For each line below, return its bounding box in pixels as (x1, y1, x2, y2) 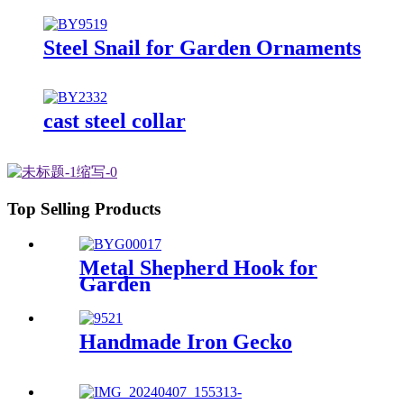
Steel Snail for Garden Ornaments (43, 35, 361, 60)
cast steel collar (43, 109, 186, 133)
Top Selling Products (7, 199, 161, 219)
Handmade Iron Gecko (79, 329, 292, 353)
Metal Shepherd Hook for (79, 255, 317, 280)
